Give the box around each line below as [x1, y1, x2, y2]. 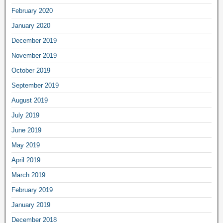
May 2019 [11, 141, 40, 149]
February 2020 [11, 6, 53, 14]
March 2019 [11, 171, 45, 179]
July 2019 [11, 111, 39, 119]
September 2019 [11, 81, 59, 89]
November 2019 [11, 51, 57, 59]
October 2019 [11, 66, 50, 74]
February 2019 [11, 186, 53, 194]
